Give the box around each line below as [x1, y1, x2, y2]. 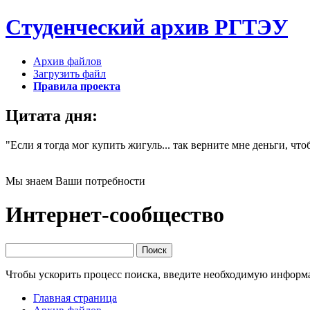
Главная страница [33, 291, 117, 304]
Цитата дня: [6, 106, 98, 125]
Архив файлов [33, 55, 102, 67]
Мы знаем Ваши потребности [6, 174, 145, 187]
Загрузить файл [33, 67, 106, 80]
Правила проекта [33, 80, 120, 92]
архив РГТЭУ [150, 15, 288, 40]
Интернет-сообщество [6, 202, 224, 228]
